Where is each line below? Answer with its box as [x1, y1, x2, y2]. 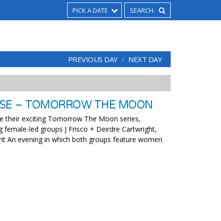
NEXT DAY [128, 54, 162, 64]
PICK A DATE [73, 6, 108, 15]
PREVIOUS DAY [68, 54, 118, 64]
